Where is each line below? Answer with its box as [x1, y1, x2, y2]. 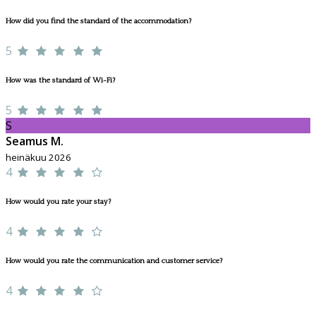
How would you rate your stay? [6, 197, 111, 207]
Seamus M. [6, 133, 63, 150]
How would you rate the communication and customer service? [6, 257, 222, 266]
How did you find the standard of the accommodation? [6, 17, 191, 26]
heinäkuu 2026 [6, 151, 71, 164]
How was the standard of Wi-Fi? [6, 76, 115, 85]
